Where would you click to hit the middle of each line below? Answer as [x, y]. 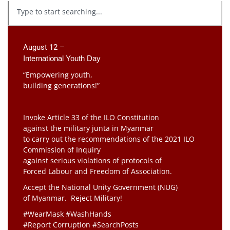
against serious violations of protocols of [92, 160]
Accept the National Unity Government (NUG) [101, 187]
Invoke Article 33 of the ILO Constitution [91, 117]
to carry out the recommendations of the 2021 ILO [109, 139]
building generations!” [61, 85]
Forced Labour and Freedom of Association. [98, 171]
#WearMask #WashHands [67, 214]
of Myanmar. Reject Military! [73, 198]
